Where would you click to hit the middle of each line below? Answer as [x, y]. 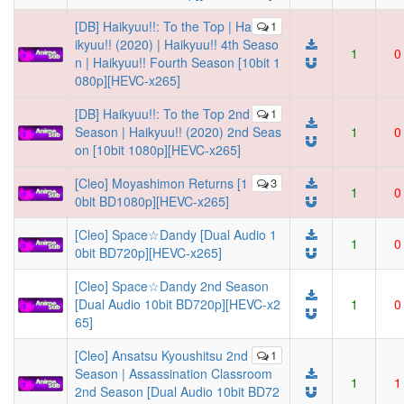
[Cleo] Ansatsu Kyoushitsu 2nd [161, 355]
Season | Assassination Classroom [174, 373]
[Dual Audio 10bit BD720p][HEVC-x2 [178, 304]
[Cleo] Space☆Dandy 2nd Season [172, 286]
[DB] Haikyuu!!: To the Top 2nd [162, 114]
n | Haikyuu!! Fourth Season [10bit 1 [178, 62]
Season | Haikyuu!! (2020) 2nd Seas [178, 132]
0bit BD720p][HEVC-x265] [148, 252]
